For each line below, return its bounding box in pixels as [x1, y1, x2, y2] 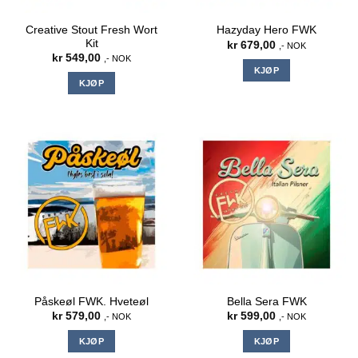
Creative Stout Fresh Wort [26, 23, 157, 36]
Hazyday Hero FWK [217, 24, 316, 37]
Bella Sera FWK [226, 295, 307, 308]
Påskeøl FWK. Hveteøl [34, 295, 149, 308]
